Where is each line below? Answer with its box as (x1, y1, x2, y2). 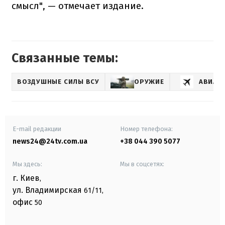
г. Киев (13, 173, 40, 183)
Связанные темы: (12, 50, 118, 66)
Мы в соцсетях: (120, 160, 164, 168)
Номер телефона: (120, 125, 173, 133)
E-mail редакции (13, 125, 61, 133)
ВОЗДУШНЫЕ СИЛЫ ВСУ (17, 78, 100, 86)
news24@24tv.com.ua (13, 137, 87, 146)
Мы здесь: (13, 160, 42, 168)
